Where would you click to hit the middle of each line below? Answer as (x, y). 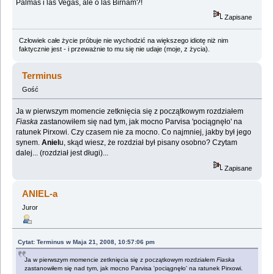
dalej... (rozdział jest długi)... (62, 153)
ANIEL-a (40, 193)
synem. (29, 143)
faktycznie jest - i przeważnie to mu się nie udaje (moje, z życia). (114, 49)
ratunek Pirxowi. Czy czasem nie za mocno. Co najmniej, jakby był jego (134, 132)
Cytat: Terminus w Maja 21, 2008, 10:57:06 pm (87, 242)
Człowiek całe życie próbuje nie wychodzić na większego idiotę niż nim (123, 40)
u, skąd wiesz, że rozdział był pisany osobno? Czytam (149, 143)
